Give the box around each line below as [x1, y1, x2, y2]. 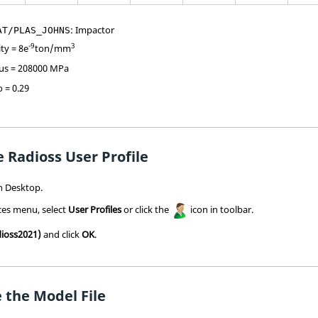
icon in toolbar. [188, 202, 254, 216]
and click [41, 227, 82, 241]
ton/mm [35, 41, 72, 55]
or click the [121, 202, 172, 216]
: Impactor [70, 23, 115, 36]
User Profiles [68, 202, 122, 216]
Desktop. [3, 180, 43, 194]
